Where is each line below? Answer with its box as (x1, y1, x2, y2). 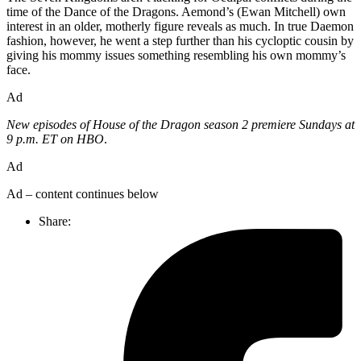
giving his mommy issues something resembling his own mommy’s (6, 48, 346, 62)
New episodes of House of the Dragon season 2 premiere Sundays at (6, 118, 355, 131)
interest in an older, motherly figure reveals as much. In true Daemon (6, 19, 354, 33)
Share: (39, 214, 71, 228)
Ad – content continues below (6, 187, 159, 201)
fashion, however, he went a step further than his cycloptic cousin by (6, 34, 354, 48)
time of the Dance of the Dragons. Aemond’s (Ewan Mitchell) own (6, 5, 346, 19)
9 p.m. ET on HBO (6, 132, 104, 146)
